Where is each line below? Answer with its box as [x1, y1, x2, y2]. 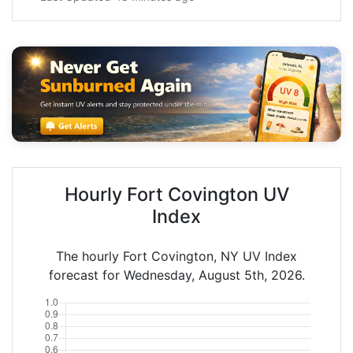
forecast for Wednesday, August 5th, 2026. [48, 266, 305, 283]
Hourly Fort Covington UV [64, 182, 289, 206]
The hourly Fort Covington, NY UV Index [56, 247, 297, 264]
